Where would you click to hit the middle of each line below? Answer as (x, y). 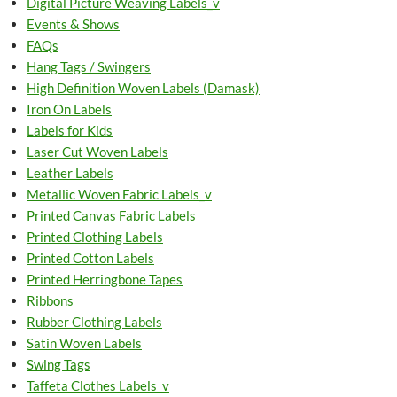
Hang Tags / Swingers (89, 66)
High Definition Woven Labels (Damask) (143, 88)
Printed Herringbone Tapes (105, 279)
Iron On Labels (69, 109)
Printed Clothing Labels (95, 237)
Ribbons (50, 300)
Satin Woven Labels (84, 343)
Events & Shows (73, 24)
